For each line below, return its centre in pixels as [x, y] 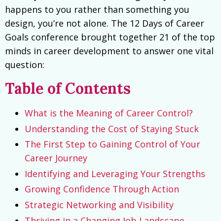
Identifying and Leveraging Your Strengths [115, 173]
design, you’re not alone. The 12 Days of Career [105, 23]
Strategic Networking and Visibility [99, 204]
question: [25, 65]
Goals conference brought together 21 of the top [110, 37]
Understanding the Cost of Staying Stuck [112, 129]
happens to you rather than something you [97, 9]
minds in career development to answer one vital [109, 51]
